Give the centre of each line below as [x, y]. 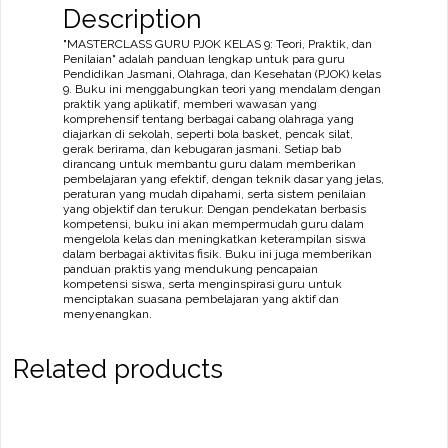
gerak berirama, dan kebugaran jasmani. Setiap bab [202, 148]
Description [132, 18]
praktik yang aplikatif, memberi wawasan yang [190, 103]
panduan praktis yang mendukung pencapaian [190, 268]
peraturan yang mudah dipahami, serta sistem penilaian [214, 193]
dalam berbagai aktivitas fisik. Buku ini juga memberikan [217, 253]
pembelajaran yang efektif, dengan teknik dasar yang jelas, [223, 178]
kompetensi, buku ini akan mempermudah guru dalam [213, 223]
